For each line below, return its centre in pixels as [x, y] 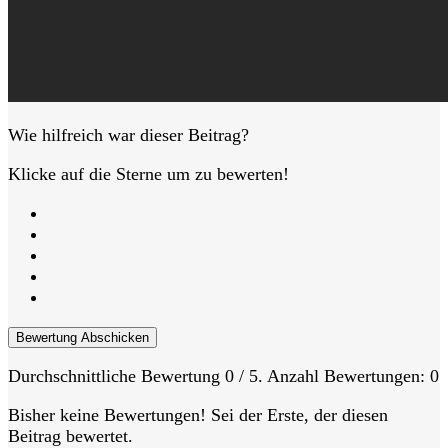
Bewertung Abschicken [82, 337]
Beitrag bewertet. [70, 435]
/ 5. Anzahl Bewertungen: [332, 375]
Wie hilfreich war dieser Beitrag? [128, 134]
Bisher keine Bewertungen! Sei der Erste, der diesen [198, 414]
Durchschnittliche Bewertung [116, 375]
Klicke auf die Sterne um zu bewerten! [148, 173]
